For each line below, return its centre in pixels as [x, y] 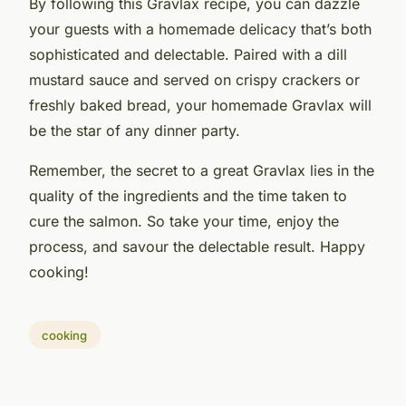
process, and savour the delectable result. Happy [197, 246]
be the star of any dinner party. [135, 130]
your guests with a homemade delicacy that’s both [200, 29]
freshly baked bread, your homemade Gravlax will [200, 105]
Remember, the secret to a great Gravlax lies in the [202, 170]
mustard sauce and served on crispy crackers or [194, 79]
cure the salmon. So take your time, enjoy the [184, 221]
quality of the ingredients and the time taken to [188, 195]
